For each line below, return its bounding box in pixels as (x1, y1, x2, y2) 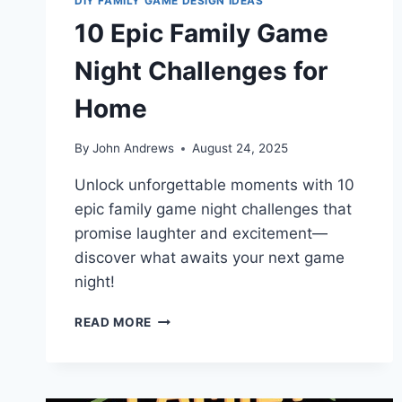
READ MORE (74, 315, 153, 330)
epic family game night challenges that (74, 200, 352, 219)
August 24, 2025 (192, 141, 289, 156)
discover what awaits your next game (74, 249, 345, 267)
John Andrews (92, 141, 175, 156)
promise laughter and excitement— (74, 224, 328, 243)
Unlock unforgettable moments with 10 (74, 176, 354, 195)
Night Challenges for (74, 55, 328, 86)
